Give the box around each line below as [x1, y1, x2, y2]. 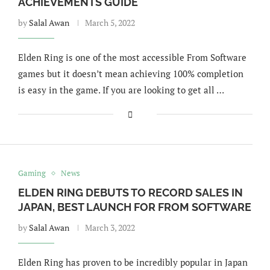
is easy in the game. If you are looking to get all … [17, 84, 224, 96]
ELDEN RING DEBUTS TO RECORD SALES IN [17, 186, 243, 199]
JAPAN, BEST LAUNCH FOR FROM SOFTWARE [17, 201, 251, 213]
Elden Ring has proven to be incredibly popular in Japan [17, 256, 248, 268]
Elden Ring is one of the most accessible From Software [17, 51, 246, 63]
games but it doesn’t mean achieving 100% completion [17, 67, 243, 80]
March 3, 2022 [84, 222, 135, 233]
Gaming [17, 168, 46, 178]
